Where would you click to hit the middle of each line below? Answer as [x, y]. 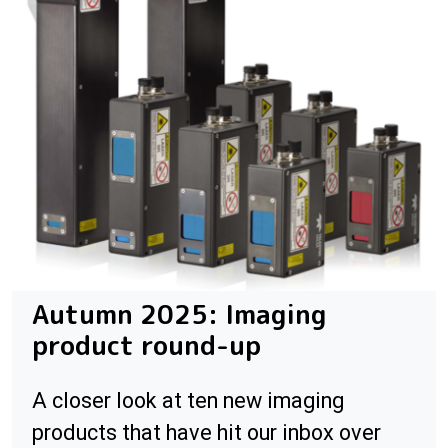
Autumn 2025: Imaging [179, 314]
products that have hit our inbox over [206, 433]
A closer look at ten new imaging [188, 401]
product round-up [146, 345]
